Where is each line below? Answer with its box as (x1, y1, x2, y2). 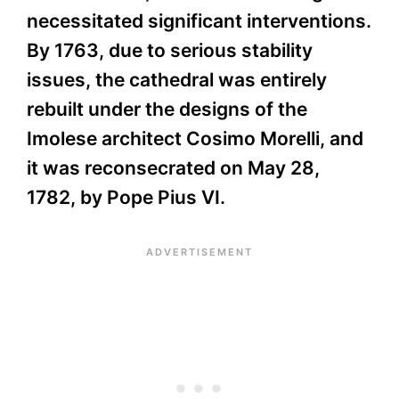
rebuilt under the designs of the (27, 98, 307, 121)
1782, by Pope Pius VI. (27, 186, 225, 209)
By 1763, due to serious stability (27, 39, 313, 62)
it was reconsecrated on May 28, (27, 157, 320, 180)
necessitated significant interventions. (27, 10, 371, 33)
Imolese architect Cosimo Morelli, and (27, 127, 363, 151)
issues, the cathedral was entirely (27, 69, 327, 92)
